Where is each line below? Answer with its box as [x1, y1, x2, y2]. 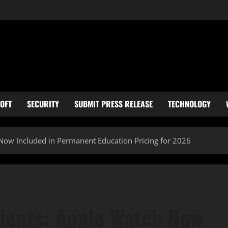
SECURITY [27, 98, 59, 110]
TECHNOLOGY [168, 98, 211, 110]
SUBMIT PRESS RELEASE [74, 98, 153, 110]
